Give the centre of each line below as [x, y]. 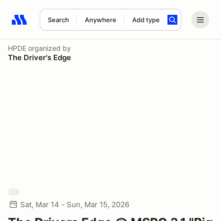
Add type [146, 20]
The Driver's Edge [39, 57]
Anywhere [100, 20]
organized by [49, 48]
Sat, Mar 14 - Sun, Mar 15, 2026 [75, 204]
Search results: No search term [69, 25]
